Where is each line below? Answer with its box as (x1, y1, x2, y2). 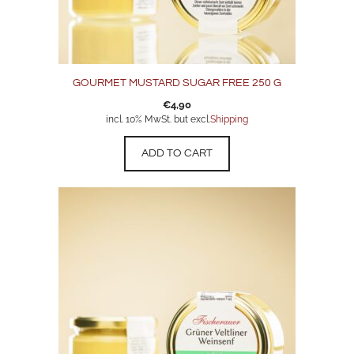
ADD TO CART (141, 148, 213, 160)
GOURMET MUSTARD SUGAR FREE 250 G (73, 77, 281, 89)
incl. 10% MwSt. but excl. (106, 114, 210, 126)
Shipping (210, 114, 248, 126)
